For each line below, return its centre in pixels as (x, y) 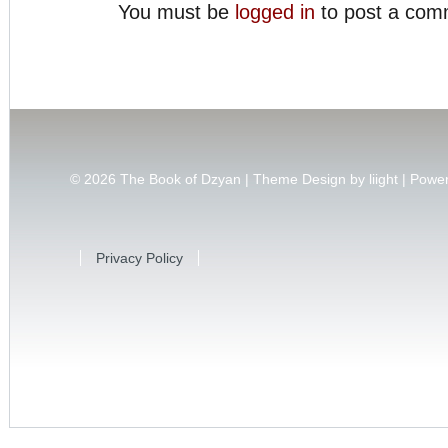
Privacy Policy (139, 258)
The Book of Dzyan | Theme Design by (244, 179)
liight (383, 179)
